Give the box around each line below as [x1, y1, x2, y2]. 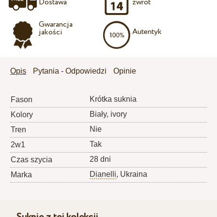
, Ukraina [116, 170, 148, 179]
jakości [38, 27, 62, 38]
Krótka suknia [90, 95, 137, 104]
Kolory [11, 110, 33, 119]
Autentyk [132, 26, 162, 38]
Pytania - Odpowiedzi [33, 67, 107, 76]
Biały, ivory [90, 110, 127, 119]
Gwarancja [38, 19, 73, 31]
